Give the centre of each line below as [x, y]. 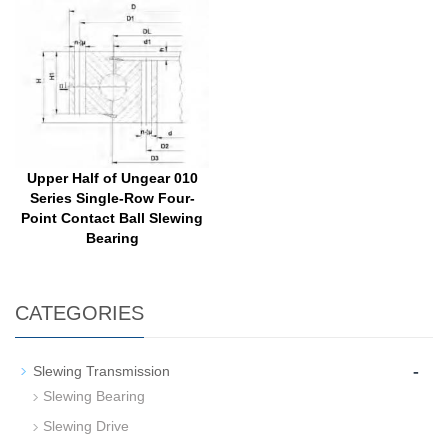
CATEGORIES [79, 313]
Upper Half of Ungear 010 [112, 178]
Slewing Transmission [101, 371]
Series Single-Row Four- [112, 198]
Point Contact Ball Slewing [112, 218]
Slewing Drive [86, 426]
